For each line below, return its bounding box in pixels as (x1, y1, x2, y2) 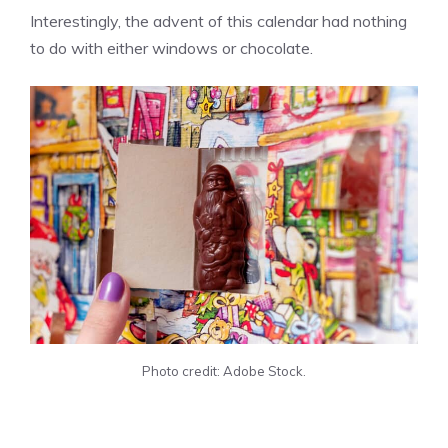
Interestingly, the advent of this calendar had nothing (30, 11, 407, 32)
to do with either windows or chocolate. (30, 38, 313, 59)
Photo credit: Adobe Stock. (142, 363, 306, 380)
